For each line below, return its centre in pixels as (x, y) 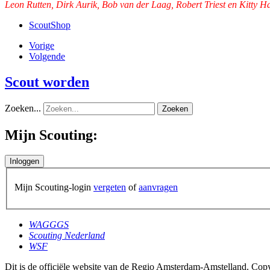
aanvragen (158, 187)
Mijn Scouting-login (54, 187)
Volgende (47, 56)
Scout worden (47, 82)
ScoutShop (50, 25)
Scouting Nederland (67, 236)
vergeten (110, 187)
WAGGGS (49, 225)
